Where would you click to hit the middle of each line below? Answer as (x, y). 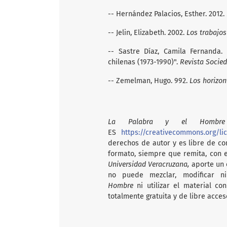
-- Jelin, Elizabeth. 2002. (147, 32)
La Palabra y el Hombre (166, 122)
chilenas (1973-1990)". (144, 62)
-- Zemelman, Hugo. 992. (148, 81)
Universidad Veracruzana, (149, 164)
